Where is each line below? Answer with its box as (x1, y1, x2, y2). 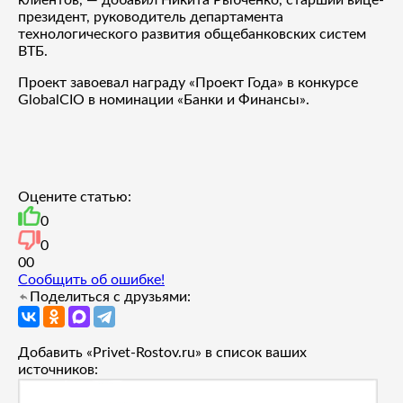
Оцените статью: (18, 189, 131, 204)
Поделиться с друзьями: (30, 289, 191, 304)
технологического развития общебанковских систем (18, 26, 366, 41)
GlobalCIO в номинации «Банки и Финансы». (18, 92, 309, 107)
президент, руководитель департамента (18, 9, 283, 24)
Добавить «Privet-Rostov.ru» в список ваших (18, 345, 307, 360)
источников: (18, 362, 98, 377)
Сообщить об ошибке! (18, 272, 165, 287)
